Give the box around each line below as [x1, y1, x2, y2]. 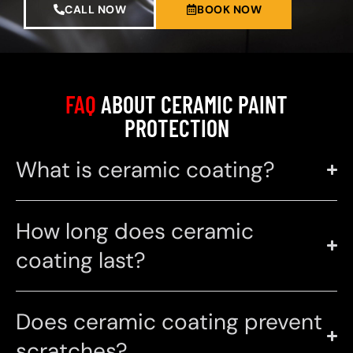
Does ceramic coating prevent [16, 307, 322, 336]
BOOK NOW [197, 2, 262, 17]
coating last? [16, 245, 146, 275]
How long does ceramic [16, 216, 254, 246]
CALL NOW [65, 2, 126, 17]
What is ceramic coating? [16, 154, 275, 184]
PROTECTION [124, 113, 229, 142]
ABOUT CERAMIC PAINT [96, 89, 288, 118]
